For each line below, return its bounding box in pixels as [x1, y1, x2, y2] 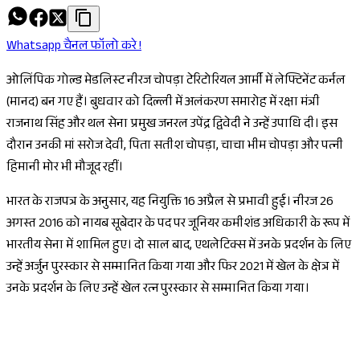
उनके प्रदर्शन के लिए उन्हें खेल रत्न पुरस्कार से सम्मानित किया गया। [6, 279, 309, 301]
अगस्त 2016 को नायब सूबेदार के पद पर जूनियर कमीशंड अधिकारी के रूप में [6, 214, 350, 236]
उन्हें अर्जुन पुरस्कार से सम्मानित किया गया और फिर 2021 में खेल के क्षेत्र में [6, 257, 339, 280]
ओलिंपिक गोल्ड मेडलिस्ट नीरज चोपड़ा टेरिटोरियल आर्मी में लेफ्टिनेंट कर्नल [6, 71, 346, 93]
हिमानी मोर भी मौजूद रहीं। [6, 157, 123, 180]
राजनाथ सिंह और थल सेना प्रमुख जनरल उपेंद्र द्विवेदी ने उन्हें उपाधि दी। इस [6, 114, 337, 137]
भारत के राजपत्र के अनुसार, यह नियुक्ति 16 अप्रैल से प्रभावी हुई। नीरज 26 [6, 192, 333, 215]
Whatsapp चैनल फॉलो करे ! [6, 36, 141, 59]
